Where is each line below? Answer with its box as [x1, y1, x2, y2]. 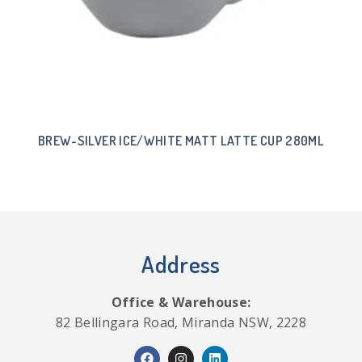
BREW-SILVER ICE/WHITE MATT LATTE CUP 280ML [37, 132, 325, 149]
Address [141, 249, 221, 279]
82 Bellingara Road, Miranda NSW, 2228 [55, 313, 307, 331]
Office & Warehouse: [111, 293, 251, 311]
